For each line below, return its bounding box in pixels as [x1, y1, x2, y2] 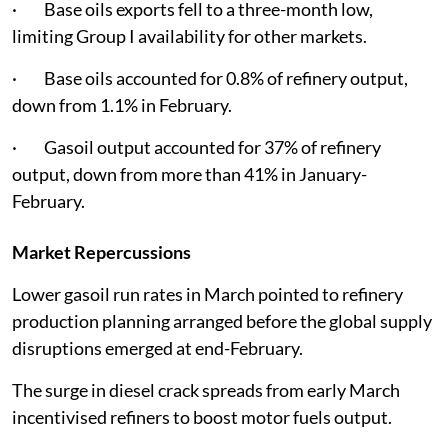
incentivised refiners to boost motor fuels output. [12, 405, 392, 428]
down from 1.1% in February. [12, 93, 232, 116]
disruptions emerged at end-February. [12, 336, 303, 359]
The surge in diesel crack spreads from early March [12, 378, 400, 401]
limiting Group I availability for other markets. [12, 24, 367, 47]
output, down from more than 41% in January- [12, 162, 367, 185]
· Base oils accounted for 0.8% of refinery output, [12, 66, 408, 89]
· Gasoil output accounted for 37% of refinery [12, 135, 381, 158]
